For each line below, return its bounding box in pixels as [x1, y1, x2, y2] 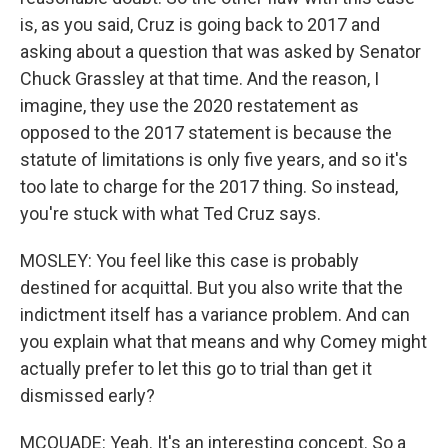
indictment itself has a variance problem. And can [20, 304, 410, 325]
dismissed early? [20, 385, 155, 406]
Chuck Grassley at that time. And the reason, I [20, 68, 379, 89]
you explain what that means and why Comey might [20, 331, 427, 352]
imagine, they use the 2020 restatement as [20, 95, 359, 116]
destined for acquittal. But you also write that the [20, 277, 403, 298]
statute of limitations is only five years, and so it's [20, 149, 408, 170]
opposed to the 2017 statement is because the [20, 122, 392, 143]
